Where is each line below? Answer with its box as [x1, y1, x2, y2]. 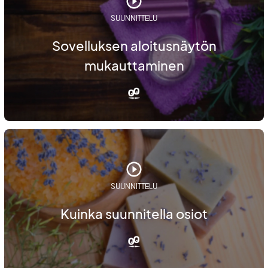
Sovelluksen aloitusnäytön [51, 37, 217, 54]
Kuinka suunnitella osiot [60, 205, 208, 222]
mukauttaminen [84, 57, 184, 74]
